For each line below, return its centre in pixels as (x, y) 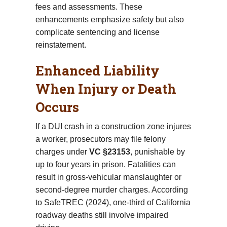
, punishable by (158, 152)
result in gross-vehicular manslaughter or (108, 177)
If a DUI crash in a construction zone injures (113, 126)
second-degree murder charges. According (112, 190)
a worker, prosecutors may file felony (101, 139)
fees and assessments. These (89, 7)
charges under (62, 152)
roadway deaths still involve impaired (102, 215)
